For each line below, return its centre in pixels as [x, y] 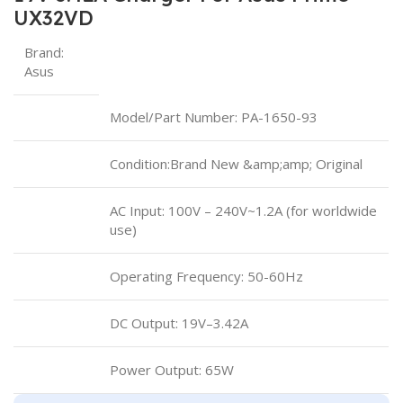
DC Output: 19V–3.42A [179, 323]
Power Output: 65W [172, 370]
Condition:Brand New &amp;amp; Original [236, 164]
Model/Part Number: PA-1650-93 [214, 117]
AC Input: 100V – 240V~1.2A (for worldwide [243, 210]
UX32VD [54, 18]
